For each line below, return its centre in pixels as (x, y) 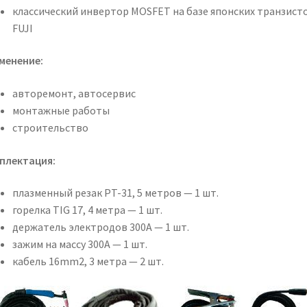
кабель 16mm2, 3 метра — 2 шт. (88, 261)
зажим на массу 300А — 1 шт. (79, 244)
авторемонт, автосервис (74, 94)
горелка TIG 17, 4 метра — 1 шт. (87, 210)
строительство (50, 128)
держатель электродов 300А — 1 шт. (100, 227)
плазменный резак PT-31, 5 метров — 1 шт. (115, 193)
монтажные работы (61, 111)
